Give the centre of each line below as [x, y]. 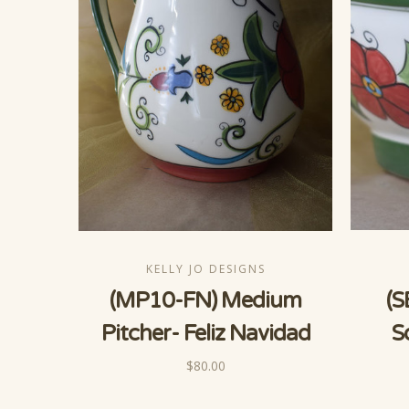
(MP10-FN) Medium [206, 301]
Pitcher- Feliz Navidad [205, 334]
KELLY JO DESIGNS [205, 269]
